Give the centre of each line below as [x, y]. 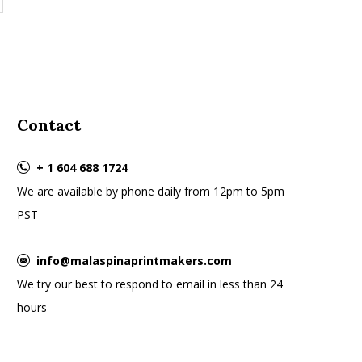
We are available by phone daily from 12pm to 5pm [151, 191]
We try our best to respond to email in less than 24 [150, 284]
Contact [49, 125]
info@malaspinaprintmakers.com [135, 261]
